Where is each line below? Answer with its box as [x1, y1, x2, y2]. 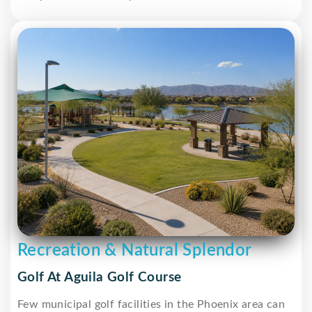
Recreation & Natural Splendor [17, 242, 252, 259]
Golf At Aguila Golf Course [17, 270, 182, 284]
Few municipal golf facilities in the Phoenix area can [17, 298, 286, 310]
